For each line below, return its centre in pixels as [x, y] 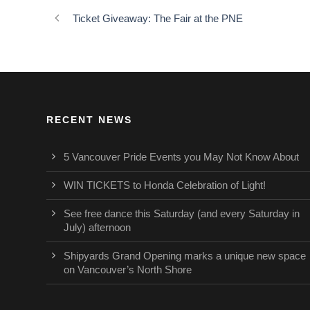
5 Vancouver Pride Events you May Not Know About [181, 157]
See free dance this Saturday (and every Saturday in [182, 214]
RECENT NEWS [89, 120]
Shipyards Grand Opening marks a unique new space [185, 256]
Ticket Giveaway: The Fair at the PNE [158, 19]
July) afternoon [97, 228]
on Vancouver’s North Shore [128, 270]
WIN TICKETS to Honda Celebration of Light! [165, 185]
